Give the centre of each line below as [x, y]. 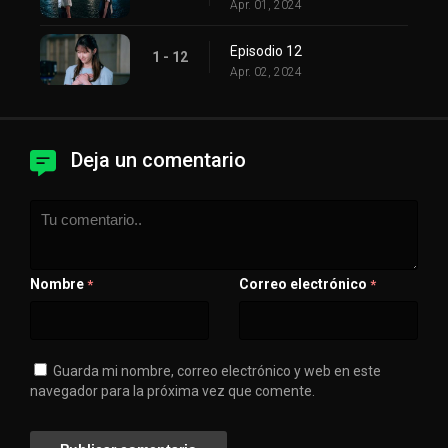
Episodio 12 [266, 50]
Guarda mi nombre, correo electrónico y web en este [217, 370]
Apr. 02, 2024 [266, 71]
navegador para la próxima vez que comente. [172, 390]
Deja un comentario [158, 159]
